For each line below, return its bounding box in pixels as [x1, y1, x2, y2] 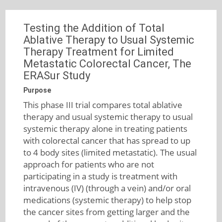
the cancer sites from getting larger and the [23, 206, 190, 218]
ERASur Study [23, 69, 90, 82]
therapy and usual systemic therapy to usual [23, 111, 193, 122]
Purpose [23, 86, 51, 94]
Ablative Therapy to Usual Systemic [23, 34, 194, 46]
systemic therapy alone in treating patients [23, 123, 187, 134]
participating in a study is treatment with [23, 170, 177, 182]
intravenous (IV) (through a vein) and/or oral [23, 182, 191, 194]
